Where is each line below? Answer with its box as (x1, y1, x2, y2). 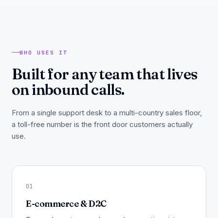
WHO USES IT (19, 49, 68, 56)
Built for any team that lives (12, 64, 198, 83)
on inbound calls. (12, 80, 125, 99)
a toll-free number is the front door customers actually (12, 119, 193, 129)
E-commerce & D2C (26, 198, 107, 209)
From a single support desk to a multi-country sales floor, (12, 108, 202, 117)
